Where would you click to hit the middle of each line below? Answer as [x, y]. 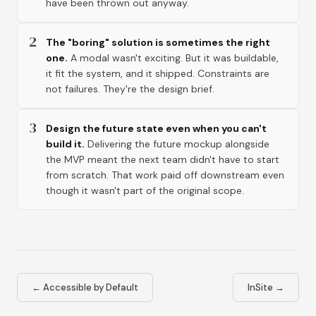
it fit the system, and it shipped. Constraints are [158, 74]
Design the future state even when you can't [156, 129]
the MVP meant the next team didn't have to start [163, 160]
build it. [65, 144]
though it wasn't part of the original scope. [145, 191]
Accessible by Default [91, 288]
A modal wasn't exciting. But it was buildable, [175, 58]
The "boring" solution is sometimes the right [158, 43]
